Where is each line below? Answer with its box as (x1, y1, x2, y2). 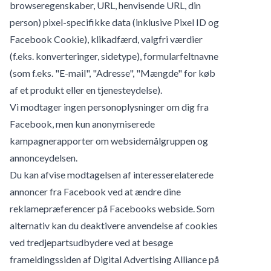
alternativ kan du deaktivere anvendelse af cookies (10, 219, 218, 231)
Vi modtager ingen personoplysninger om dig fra (10, 100, 209, 113)
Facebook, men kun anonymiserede (10, 117, 155, 129)
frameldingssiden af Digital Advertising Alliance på (10, 253, 219, 265)
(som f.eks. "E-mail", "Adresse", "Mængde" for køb (10, 67, 215, 79)
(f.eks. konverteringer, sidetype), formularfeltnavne (10, 50, 218, 62)
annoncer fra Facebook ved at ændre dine (10, 185, 181, 197)
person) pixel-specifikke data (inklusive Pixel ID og (10, 16, 219, 28)
